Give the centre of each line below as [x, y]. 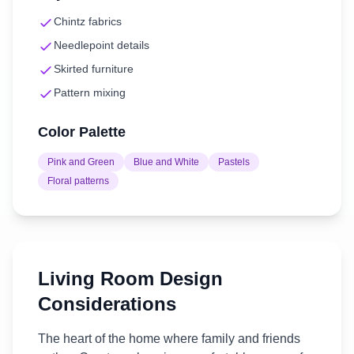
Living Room [96, 279]
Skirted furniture [94, 69]
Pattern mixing [90, 92]
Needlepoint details [102, 45]
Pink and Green [81, 162]
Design [188, 279]
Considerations [107, 304]
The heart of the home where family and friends [169, 339]
